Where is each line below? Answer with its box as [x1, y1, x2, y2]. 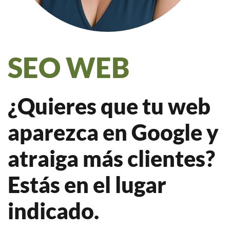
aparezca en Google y [8, 119, 219, 145]
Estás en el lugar [8, 171, 166, 198]
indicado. [8, 198, 99, 224]
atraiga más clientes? [8, 145, 215, 171]
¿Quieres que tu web [8, 93, 210, 119]
